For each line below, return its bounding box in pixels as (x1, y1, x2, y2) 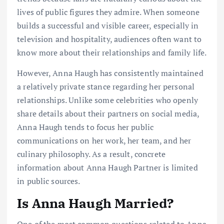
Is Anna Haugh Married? (17, 194, 174, 211)
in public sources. (17, 175, 80, 186)
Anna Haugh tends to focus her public (17, 121, 154, 132)
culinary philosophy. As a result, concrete (17, 148, 165, 159)
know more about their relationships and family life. (17, 46, 207, 58)
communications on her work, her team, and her (17, 134, 191, 146)
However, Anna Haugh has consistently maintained (17, 67, 203, 78)
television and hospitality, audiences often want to (17, 33, 202, 44)
